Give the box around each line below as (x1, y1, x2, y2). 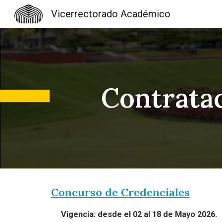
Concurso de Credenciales (51, 185, 190, 199)
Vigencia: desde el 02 (60, 210, 144, 219)
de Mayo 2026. (163, 210, 217, 219)
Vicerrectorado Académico (51, 8, 170, 20)
